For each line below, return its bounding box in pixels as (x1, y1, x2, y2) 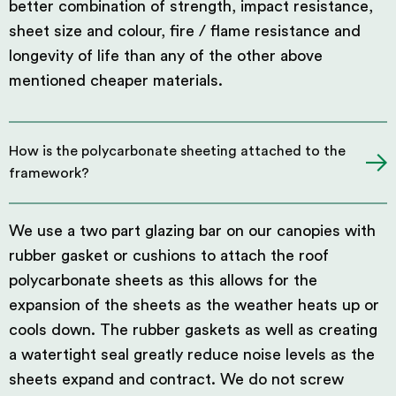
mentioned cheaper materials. (9, 72, 223, 88)
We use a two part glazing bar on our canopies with (9, 223, 376, 239)
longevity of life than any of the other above (9, 48, 323, 64)
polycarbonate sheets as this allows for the (9, 272, 317, 288)
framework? (9, 166, 89, 180)
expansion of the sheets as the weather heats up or (9, 297, 379, 313)
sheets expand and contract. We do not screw (9, 371, 344, 387)
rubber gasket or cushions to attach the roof (9, 247, 329, 263)
